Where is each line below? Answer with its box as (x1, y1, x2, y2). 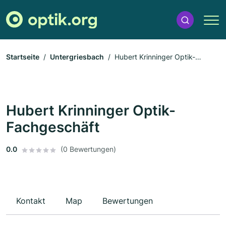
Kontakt (16, 196, 45, 206)
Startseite (6, 52, 39, 62)
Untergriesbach (50, 52, 104, 62)
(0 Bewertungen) (61, 145, 116, 154)
